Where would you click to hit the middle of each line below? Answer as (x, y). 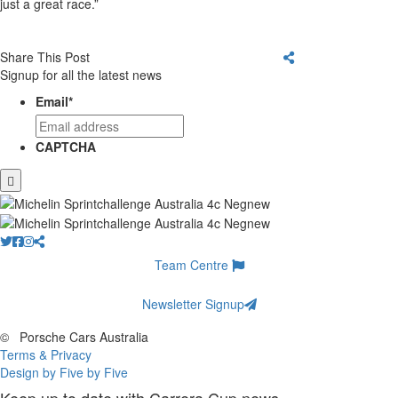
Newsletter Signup (193, 303)
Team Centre (193, 264)
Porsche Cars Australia (82, 336)
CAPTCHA (66, 147)
